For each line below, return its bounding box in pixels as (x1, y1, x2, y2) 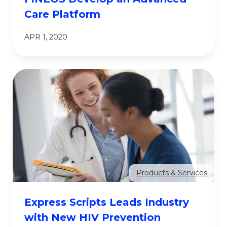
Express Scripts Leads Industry (24, 196, 189, 209)
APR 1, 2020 (24, 32, 67, 42)
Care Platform (24, 8, 100, 20)
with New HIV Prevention (24, 211, 161, 224)
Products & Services (136, 168, 207, 178)
